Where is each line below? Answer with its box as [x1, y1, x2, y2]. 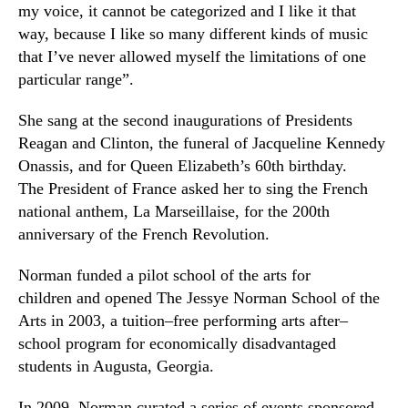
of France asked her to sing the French [109, 179, 368, 198]
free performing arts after [173, 311, 340, 330]
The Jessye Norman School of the [157, 289, 380, 307]
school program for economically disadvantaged [18, 334, 336, 352]
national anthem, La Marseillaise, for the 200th [18, 202, 330, 220]
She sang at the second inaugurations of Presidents [18, 111, 352, 129]
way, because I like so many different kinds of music [18, 25, 368, 43]
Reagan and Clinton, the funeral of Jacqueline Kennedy [18, 134, 385, 152]
